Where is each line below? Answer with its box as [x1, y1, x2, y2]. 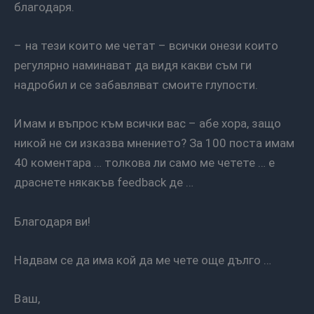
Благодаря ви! [21, 214, 90, 228]
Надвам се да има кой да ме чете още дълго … [22, 252, 271, 267]
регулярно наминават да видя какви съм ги [14, 58, 252, 73]
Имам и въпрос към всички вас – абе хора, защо [14, 116, 23, 131]
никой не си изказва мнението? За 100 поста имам [14, 136, 294, 151]
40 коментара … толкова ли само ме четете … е [14, 156, 275, 170]
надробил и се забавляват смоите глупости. [14, 78, 258, 93]
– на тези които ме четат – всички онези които [14, 39, 22, 53]
